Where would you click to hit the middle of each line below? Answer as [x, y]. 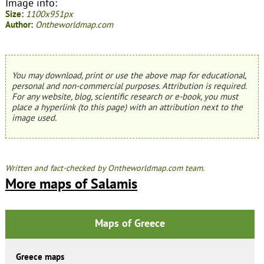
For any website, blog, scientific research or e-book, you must [125, 96]
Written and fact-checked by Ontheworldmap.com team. [105, 168]
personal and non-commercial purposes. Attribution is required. [129, 85]
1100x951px [49, 14]
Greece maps [40, 256]
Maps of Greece [130, 223]
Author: [19, 24]
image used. [34, 117]
